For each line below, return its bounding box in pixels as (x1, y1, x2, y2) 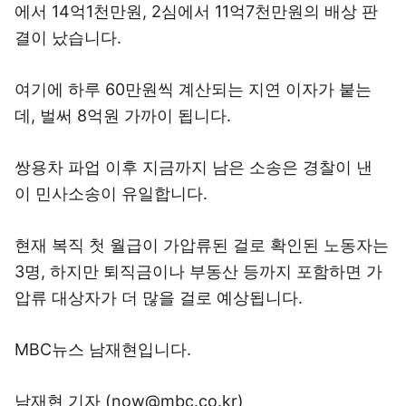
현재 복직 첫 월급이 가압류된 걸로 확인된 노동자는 (14, 236, 389, 255)
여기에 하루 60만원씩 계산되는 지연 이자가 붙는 (14, 80, 372, 99)
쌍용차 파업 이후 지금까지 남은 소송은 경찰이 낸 (14, 158, 372, 177)
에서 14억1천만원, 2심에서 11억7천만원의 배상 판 (14, 2, 378, 21)
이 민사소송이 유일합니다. (14, 184, 208, 203)
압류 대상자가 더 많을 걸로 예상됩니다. (14, 288, 303, 307)
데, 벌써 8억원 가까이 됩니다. (14, 106, 231, 125)
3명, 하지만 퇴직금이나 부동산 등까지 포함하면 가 (14, 262, 382, 281)
